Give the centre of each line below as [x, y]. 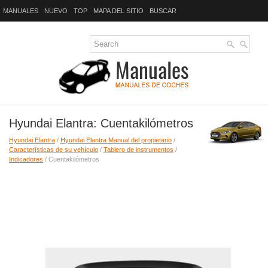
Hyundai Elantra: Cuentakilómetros [101, 123]
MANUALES [21, 11]
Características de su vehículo [54, 150]
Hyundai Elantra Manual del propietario [116, 140]
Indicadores [26, 159]
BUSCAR [163, 11]
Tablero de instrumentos [138, 150]
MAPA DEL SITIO [118, 11]
